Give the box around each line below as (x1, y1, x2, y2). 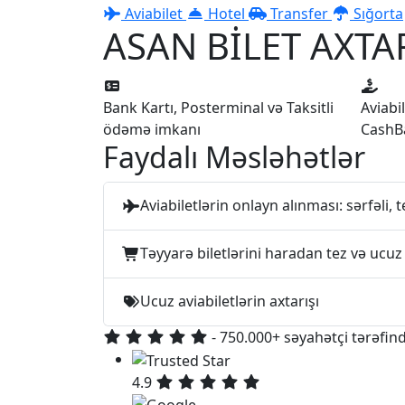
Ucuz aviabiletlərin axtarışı (140, 291, 319, 312)
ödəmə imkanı (103, 118, 201, 139)
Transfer (267, 3, 332, 24)
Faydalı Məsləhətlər (103, 137, 365, 176)
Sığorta (350, 3, 403, 24)
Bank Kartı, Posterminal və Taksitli (103, 97, 334, 118)
